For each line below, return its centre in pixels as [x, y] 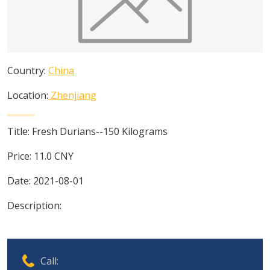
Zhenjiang [74, 95]
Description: [34, 206]
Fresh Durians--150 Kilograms [100, 131]
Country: [28, 71]
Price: [20, 156]
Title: [20, 131]
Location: [28, 95]
